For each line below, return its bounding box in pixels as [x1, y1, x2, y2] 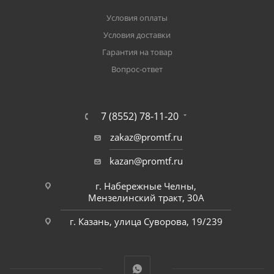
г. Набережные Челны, [95, 180, 196, 193]
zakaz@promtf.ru [109, 131, 182, 144]
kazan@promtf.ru [109, 155, 183, 168]
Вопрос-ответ [111, 64, 163, 75]
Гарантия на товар [102, 46, 172, 58]
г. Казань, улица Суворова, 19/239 [69, 215, 223, 228]
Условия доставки [103, 29, 171, 41]
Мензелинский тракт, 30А [87, 191, 204, 204]
